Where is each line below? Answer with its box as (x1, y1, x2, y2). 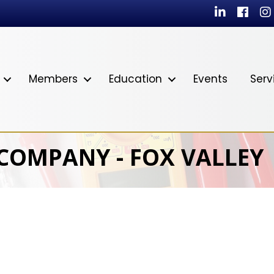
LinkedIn (213, 6, 253, 20)
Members (29, 72, 78, 87)
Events (193, 72, 228, 87)
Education (109, 72, 163, 87)
